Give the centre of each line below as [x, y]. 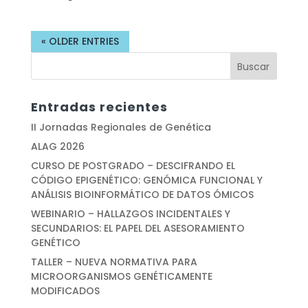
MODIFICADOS [65, 291]
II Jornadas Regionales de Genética [121, 128]
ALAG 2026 [57, 147]
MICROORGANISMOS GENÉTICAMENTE [121, 277]
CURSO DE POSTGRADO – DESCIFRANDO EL [133, 166]
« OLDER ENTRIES [80, 42]
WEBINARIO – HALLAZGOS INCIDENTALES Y [130, 214]
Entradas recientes [99, 107]
